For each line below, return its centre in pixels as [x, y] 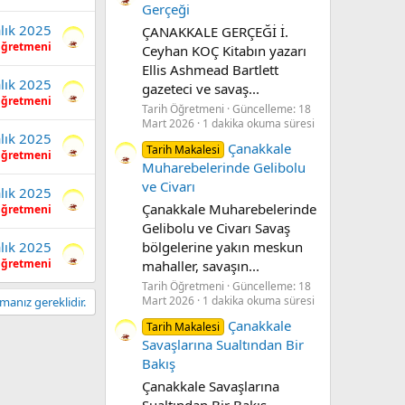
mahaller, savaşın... [201, 265]
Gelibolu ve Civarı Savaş [216, 227]
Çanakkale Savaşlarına [211, 386]
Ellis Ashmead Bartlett [210, 70]
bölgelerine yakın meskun [222, 246]
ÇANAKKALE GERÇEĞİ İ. [215, 32]
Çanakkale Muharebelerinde [229, 208]
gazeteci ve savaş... [201, 89]
